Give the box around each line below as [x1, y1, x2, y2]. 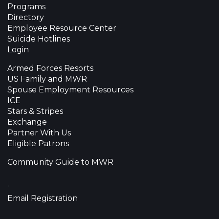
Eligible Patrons [7, 138, 69, 148]
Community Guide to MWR [7, 157, 113, 167]
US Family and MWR [7, 74, 87, 84]
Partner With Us [7, 128, 71, 137]
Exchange [7, 117, 47, 127]
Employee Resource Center [7, 23, 116, 33]
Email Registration [7, 193, 78, 203]
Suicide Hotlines [7, 34, 70, 44]
